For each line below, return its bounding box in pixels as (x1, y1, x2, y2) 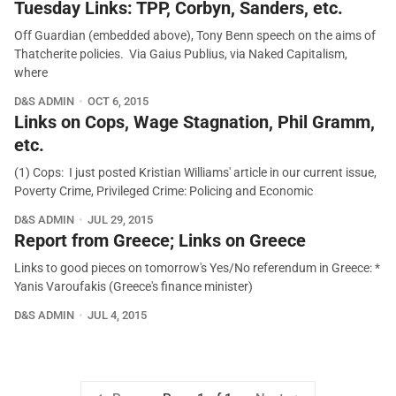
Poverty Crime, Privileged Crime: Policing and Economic (14, 184, 313, 200)
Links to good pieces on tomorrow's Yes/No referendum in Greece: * (14, 261, 380, 277)
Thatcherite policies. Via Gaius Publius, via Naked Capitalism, (14, 47, 347, 63)
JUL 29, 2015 (87, 213, 153, 227)
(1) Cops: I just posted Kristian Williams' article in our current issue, (14, 165, 377, 181)
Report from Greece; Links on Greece (14, 230, 306, 252)
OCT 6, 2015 (87, 95, 148, 109)
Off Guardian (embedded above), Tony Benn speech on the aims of (14, 28, 376, 44)
